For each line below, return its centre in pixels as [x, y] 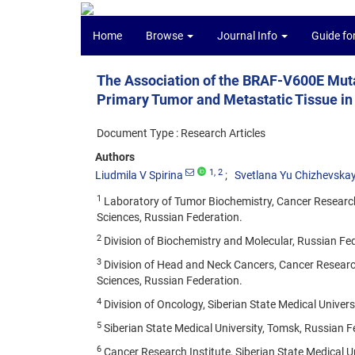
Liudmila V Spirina [139, 175]
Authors [115, 157]
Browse [166, 36]
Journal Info [248, 36]
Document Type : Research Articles [181, 133]
